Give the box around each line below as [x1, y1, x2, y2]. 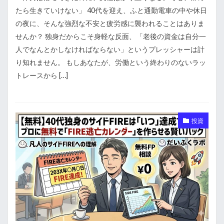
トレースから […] [15, 71, 68, 79]
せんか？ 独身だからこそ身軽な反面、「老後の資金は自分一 [15, 32, 206, 40]
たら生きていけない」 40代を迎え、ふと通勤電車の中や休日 [15, 6, 207, 14]
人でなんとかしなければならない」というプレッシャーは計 [15, 45, 204, 53]
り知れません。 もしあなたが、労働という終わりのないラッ [15, 58, 206, 66]
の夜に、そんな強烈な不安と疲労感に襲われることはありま [15, 19, 204, 27]
